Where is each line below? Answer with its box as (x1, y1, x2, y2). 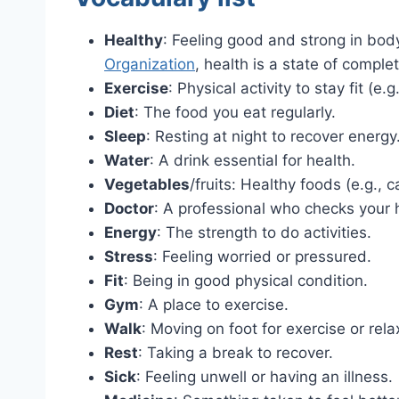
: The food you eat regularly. (134, 103, 336, 122)
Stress (104, 248, 153, 266)
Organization (104, 55, 195, 74)
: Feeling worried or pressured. (153, 248, 371, 266)
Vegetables (104, 175, 190, 194)
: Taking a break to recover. (138, 344, 333, 362)
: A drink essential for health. (150, 151, 355, 170)
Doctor (104, 199, 154, 218)
